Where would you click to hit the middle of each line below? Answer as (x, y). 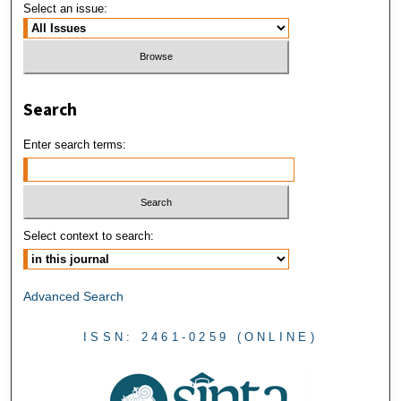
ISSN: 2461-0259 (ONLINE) (200, 337)
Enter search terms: (75, 144)
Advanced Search (74, 297)
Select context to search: (89, 236)
